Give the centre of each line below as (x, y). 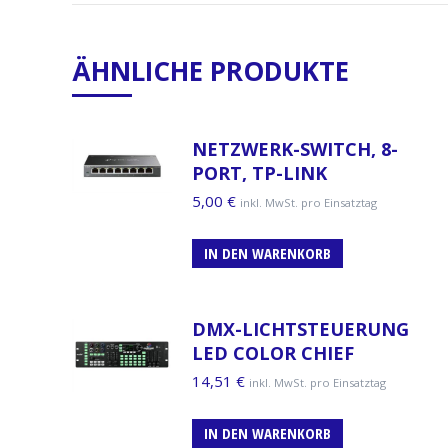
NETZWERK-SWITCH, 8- (295, 148)
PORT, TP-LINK (259, 172)
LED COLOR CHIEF (273, 352)
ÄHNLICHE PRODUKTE (210, 70)
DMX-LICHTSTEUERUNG (300, 328)
